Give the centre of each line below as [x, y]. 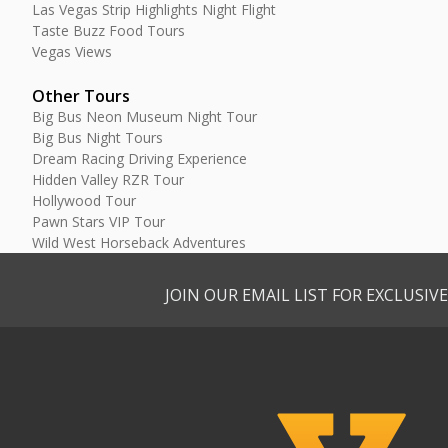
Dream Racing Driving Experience [139, 158]
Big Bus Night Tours [97, 137]
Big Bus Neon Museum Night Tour [144, 116]
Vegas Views [72, 51]
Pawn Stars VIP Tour [98, 221]
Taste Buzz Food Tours [108, 30]
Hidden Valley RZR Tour [108, 179]
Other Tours [81, 96]
